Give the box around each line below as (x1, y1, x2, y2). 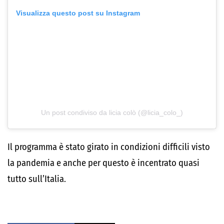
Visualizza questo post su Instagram (16, 8, 140, 17)
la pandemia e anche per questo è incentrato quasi (7, 157, 199, 168)
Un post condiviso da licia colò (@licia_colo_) (41, 108, 183, 116)
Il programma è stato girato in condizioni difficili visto (7, 141, 210, 152)
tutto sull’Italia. (7, 173, 66, 184)
